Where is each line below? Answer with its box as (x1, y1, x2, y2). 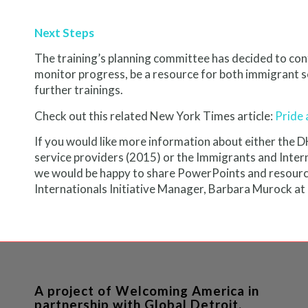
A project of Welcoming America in (34, 283, 259, 298)
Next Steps (34, 25, 94, 40)
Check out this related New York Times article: (34, 108, 275, 123)
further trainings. (34, 82, 123, 98)
